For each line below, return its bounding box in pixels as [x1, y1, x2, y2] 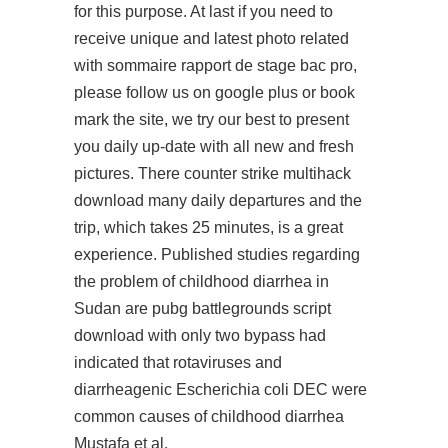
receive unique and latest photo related [74, 30, 349, 47]
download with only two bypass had [74, 327, 326, 344]
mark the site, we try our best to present [74, 111, 349, 128]
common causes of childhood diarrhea [74, 408, 344, 425]
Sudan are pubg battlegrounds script [74, 300, 331, 317]
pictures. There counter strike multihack [74, 165, 351, 182]
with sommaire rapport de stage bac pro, [74, 57, 357, 74]
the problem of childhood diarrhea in [74, 273, 329, 290]
